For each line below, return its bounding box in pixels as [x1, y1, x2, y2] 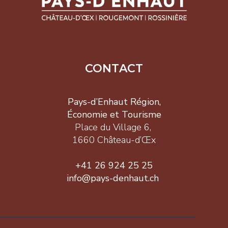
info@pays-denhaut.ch [67, 172, 159, 185]
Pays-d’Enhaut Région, [67, 96, 161, 108]
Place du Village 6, [74, 121, 154, 134]
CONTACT [84, 62, 144, 76]
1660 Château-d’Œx [72, 134, 156, 147]
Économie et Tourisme [67, 108, 161, 121]
